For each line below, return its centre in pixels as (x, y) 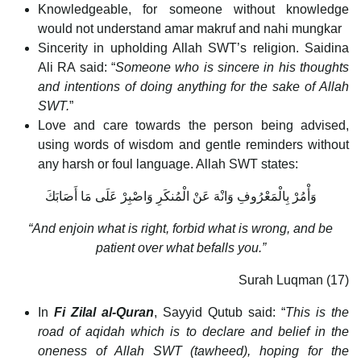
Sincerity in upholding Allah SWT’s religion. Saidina (193, 48)
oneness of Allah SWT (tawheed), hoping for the (193, 351)
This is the (317, 313)
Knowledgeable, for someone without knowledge (193, 10)
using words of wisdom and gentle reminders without (193, 145)
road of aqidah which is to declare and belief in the (193, 332)
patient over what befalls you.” (180, 248)
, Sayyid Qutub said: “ (220, 313)
